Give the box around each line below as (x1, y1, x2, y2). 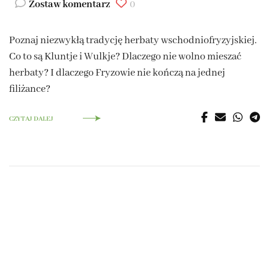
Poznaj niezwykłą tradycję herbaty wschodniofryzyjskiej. (9, 34, 257, 47)
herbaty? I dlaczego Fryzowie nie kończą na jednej (9, 67, 225, 80)
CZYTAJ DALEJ (9, 115, 53, 124)
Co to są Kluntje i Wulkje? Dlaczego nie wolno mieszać (9, 50, 241, 64)
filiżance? (9, 83, 50, 96)
